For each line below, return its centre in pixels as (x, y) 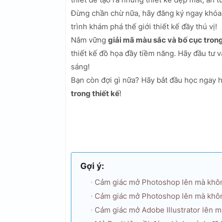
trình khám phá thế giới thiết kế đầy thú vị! (144, 27)
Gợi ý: (92, 166)
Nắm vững (89, 40)
